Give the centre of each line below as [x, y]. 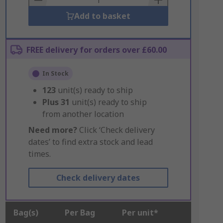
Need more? [53, 130]
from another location [83, 114]
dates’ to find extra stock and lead [90, 142]
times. [39, 154]
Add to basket [102, 16]
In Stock [55, 73]
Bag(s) [26, 213]
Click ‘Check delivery [116, 130]
